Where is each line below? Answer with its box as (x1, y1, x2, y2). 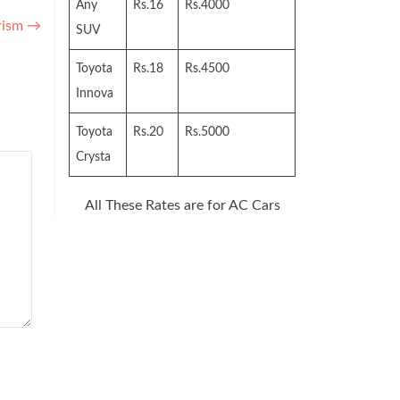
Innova (76, 87, 113, 100)
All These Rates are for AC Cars (84, 198, 280, 212)
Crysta (76, 151, 111, 163)
